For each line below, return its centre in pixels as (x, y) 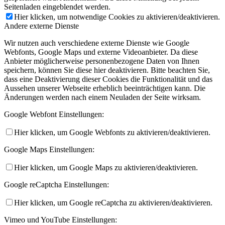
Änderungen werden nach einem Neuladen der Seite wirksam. (102, 97)
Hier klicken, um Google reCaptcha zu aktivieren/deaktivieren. (113, 202)
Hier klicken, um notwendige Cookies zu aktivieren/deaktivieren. (117, 17)
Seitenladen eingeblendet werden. (57, 7)
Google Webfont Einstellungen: (54, 114)
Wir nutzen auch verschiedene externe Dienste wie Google (97, 43)
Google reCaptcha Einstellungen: (57, 184)
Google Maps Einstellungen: (49, 149)
